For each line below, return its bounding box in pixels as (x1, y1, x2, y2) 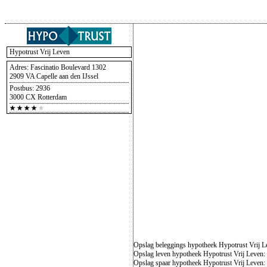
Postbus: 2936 (9, 84, 50, 92)
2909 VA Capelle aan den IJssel (9, 72, 98, 80)
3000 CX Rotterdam (9, 93, 67, 101)
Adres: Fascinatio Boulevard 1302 (9, 63, 106, 72)
